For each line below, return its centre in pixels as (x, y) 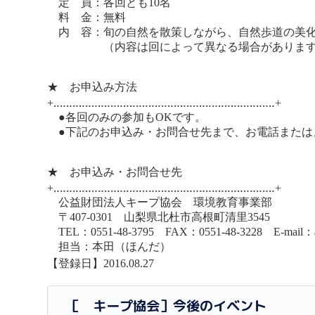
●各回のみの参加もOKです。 (127, 117)
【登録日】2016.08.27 (101, 264)
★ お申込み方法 (92, 87)
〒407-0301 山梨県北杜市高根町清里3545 (165, 217)
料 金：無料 (87, 18)
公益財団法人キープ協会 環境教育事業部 (160, 202)
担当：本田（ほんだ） (109, 247)
